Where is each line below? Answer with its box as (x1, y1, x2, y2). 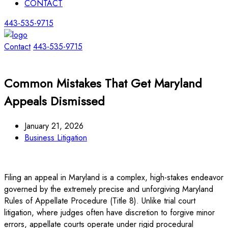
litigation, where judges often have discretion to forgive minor (4, 206, 215, 218)
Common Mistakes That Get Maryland (4, 74, 202, 92)
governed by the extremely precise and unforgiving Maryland (4, 183, 213, 195)
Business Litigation (24, 131, 87, 144)
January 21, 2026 (24, 120, 83, 132)
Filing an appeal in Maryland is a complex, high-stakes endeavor (4, 171, 223, 183)
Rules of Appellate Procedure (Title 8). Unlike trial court (4, 194, 195, 207)
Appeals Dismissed (4, 92, 105, 110)
